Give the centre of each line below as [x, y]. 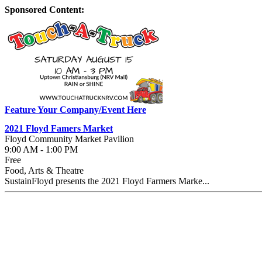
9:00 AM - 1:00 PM [41, 149]
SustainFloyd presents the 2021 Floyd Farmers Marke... [107, 181]
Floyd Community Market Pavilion [69, 139]
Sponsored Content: [44, 10]
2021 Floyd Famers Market [59, 128]
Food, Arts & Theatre [44, 170]
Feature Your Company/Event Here [75, 110]
